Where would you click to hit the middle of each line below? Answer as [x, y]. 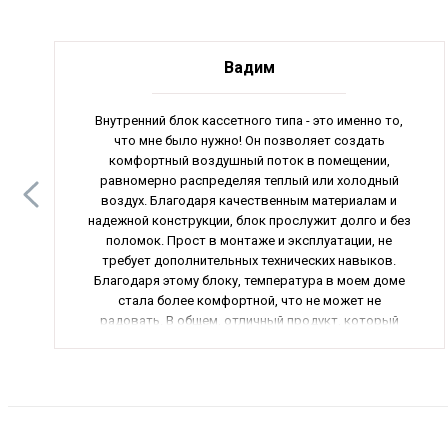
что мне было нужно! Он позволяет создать [249, 140]
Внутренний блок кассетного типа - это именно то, [249, 120]
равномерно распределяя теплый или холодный [249, 180]
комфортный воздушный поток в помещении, [249, 160]
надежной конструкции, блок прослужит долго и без [249, 220]
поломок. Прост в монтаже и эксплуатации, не [249, 240]
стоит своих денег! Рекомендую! [249, 340]
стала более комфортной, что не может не [249, 300]
